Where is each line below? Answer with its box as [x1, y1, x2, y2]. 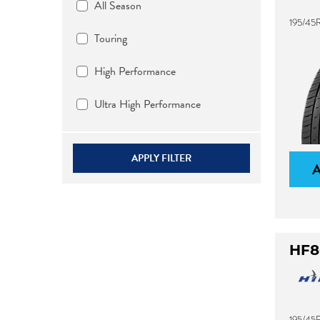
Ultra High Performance [94, 96, 201, 113]
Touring [94, 30, 127, 47]
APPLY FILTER [131, 151, 191, 166]
